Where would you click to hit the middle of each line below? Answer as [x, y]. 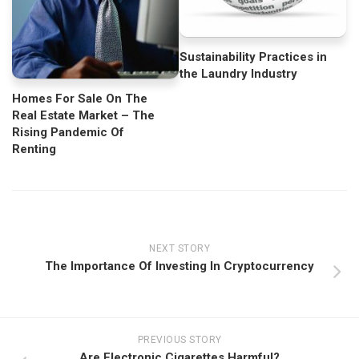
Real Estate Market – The [83, 116]
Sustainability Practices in [253, 57]
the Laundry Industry [238, 74]
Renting [34, 149]
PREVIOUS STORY [179, 340]
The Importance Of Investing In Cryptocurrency [179, 266]
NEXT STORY [179, 249]
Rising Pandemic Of [68, 133]
